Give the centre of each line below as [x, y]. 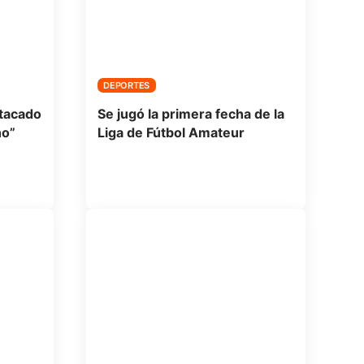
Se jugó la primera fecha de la [191, 113]
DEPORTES [127, 85]
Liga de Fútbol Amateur [171, 132]
